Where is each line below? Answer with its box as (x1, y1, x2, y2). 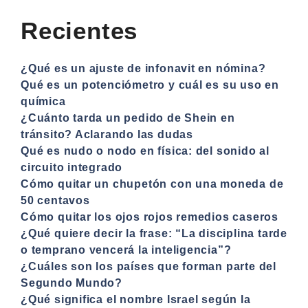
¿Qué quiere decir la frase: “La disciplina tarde (21, 227, 287, 239)
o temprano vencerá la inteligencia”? (21, 243, 232, 256)
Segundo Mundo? (21, 276, 123, 289)
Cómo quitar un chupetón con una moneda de (21, 177, 284, 190)
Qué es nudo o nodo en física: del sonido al (21, 144, 269, 157)
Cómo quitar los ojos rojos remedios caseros (21, 210, 278, 223)
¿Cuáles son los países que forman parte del (21, 260, 276, 272)
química (21, 95, 66, 107)
